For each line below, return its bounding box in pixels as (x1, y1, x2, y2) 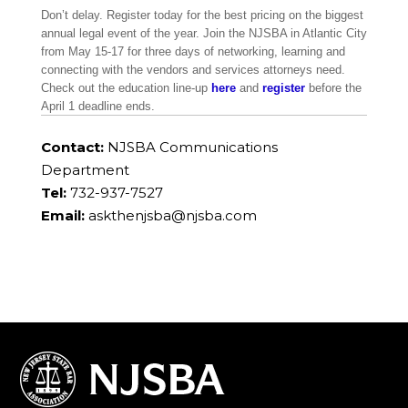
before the (304, 81, 362, 96)
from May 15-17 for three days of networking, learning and (40, 45, 345, 59)
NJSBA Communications (103, 138, 278, 157)
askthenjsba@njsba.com (87, 207, 257, 225)
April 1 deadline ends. (40, 99, 155, 114)
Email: (40, 207, 85, 225)
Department (40, 161, 129, 179)
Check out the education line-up (40, 81, 208, 96)
